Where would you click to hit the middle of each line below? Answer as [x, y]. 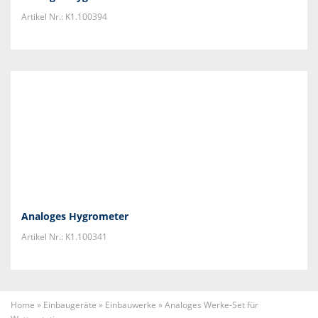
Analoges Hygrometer [75, 216]
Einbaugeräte [70, 305]
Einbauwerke [131, 305]
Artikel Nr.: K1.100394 [64, 17]
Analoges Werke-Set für [212, 305]
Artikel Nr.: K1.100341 [64, 237]
